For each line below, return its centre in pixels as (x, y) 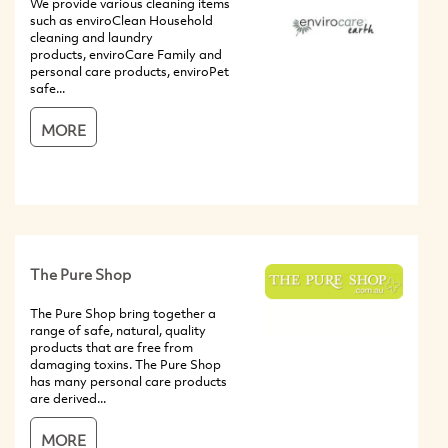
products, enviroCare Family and (126, 54)
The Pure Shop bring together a (123, 313)
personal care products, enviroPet (129, 71)
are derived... (68, 398)
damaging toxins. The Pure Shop (125, 364)
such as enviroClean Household (121, 20)
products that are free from (111, 347)
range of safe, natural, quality (118, 330)
